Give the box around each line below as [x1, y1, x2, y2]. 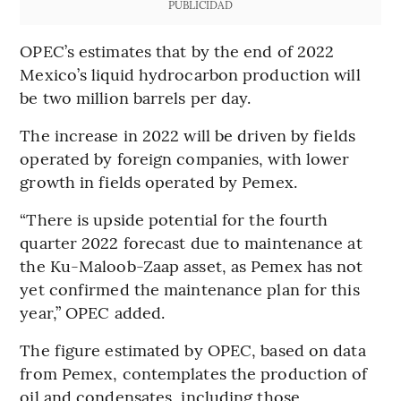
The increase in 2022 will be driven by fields [20, 123, 355, 146]
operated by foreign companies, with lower [20, 146, 350, 169]
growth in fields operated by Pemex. [20, 169, 297, 192]
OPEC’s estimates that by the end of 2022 [20, 38, 335, 62]
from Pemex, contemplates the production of [20, 361, 368, 384]
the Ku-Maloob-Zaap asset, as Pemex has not [20, 253, 363, 277]
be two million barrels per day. [20, 85, 252, 108]
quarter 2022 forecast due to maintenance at [20, 230, 363, 253]
